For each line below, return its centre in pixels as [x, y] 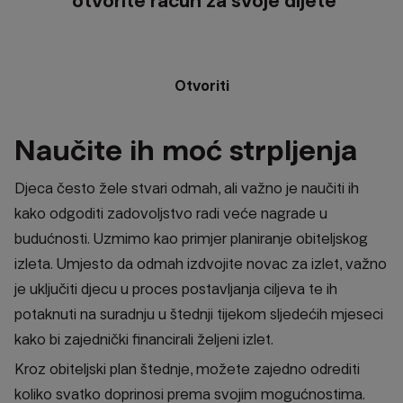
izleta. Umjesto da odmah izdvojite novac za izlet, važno [201, 264]
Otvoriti [201, 85]
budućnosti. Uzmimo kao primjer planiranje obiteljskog [191, 238]
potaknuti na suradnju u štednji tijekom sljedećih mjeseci [199, 314]
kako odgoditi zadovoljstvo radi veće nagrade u [171, 213]
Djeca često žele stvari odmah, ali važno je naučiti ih [187, 188]
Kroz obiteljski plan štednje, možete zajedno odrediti [187, 369]
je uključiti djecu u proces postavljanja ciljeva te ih [176, 289]
